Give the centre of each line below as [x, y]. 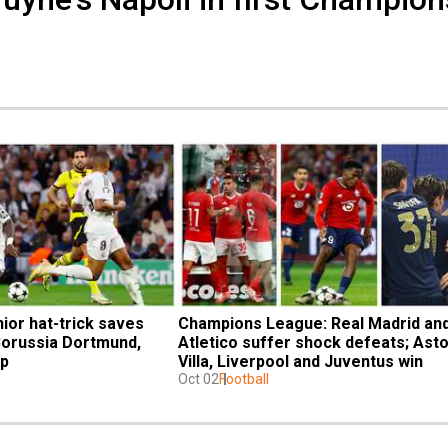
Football [244, 378]
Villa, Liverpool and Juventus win [300, 361]
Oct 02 [198, 378]
